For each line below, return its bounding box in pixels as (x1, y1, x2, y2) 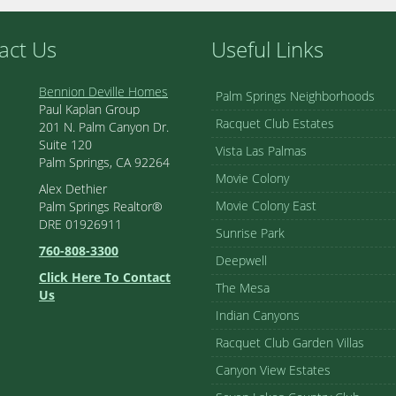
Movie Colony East (216, 197, 316, 214)
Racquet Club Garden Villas (216, 334, 364, 351)
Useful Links (211, 34, 324, 64)
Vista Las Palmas (216, 142, 307, 159)
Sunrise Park (216, 225, 285, 241)
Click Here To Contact (39, 269, 171, 286)
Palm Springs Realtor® (39, 198, 163, 215)
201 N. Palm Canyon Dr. (39, 118, 169, 135)
